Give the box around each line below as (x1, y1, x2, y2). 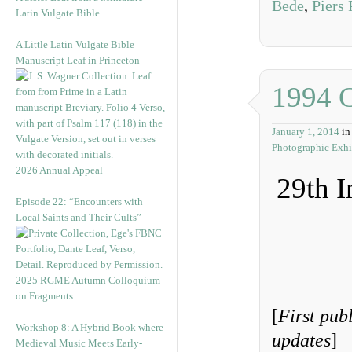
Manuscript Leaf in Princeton (16, 54, 140, 66)
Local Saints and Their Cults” (16, 211, 141, 223)
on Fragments (16, 290, 73, 302)
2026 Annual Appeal (16, 164, 103, 176)
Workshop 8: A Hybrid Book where (16, 321, 163, 333)
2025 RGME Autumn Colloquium (16, 274, 160, 286)
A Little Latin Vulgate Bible (16, 38, 134, 50)
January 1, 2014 (272, 126, 339, 137)
